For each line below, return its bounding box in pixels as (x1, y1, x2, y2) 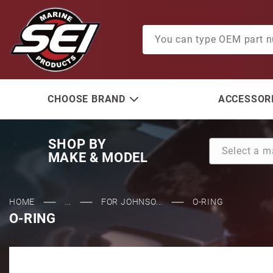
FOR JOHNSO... (101, 197, 163, 207)
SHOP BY (48, 136, 107, 152)
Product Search (142, 26, 208, 36)
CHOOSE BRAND (48, 93, 126, 105)
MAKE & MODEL (48, 150, 148, 165)
